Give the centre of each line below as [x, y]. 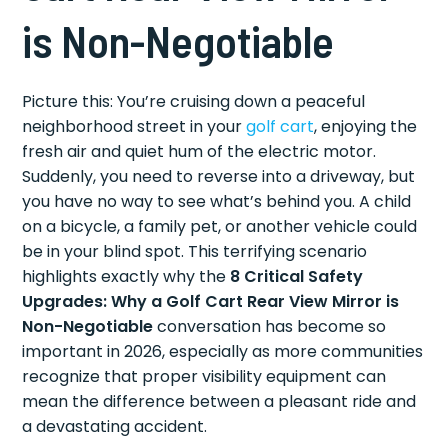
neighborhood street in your [134, 126]
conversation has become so [270, 326]
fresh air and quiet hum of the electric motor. [199, 151]
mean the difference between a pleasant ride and [219, 401]
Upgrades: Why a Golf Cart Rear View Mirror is [211, 301]
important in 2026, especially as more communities [223, 351]
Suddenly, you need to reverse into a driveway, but [219, 176]
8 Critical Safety [297, 276]
